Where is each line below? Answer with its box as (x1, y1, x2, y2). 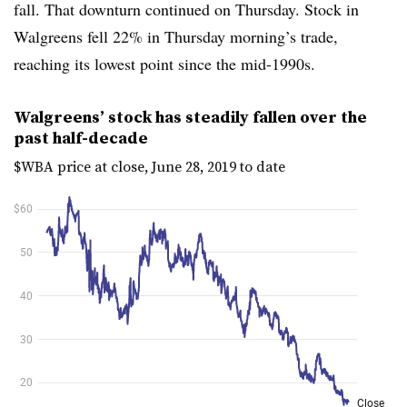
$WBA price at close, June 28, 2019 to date (14, 155, 285, 176)
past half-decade (14, 125, 148, 149)
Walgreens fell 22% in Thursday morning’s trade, (14, 25, 338, 47)
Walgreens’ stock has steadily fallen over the (14, 104, 367, 128)
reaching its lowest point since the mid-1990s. (14, 52, 315, 74)
